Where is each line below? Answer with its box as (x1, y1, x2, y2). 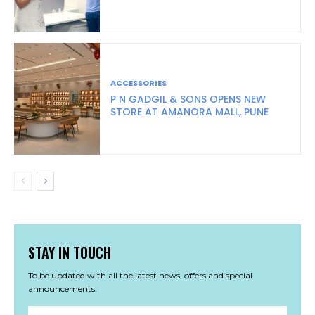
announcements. (28, 283, 97, 294)
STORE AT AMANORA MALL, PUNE (110, 104, 269, 119)
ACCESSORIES (110, 77, 167, 89)
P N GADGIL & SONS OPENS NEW (110, 91, 266, 106)
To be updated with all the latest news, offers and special (28, 269, 252, 281)
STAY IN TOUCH (28, 241, 111, 263)
